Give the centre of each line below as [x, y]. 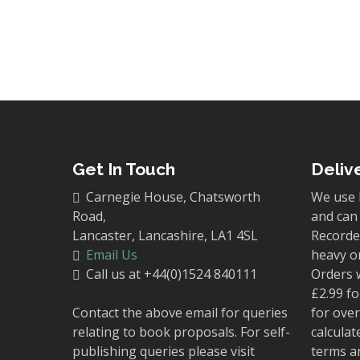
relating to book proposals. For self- [181, 332]
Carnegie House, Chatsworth [172, 197]
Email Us [112, 255]
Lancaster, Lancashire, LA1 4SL [165, 235]
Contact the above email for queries [180, 313]
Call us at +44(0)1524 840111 [170, 274]
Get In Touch [124, 169]
